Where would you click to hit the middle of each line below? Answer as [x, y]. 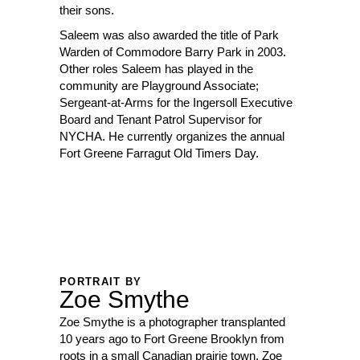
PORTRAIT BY [101, 282]
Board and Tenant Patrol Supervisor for [161, 119]
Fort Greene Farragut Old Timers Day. [159, 153]
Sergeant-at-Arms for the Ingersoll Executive [176, 102]
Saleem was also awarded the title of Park [169, 35]
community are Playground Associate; [159, 86]
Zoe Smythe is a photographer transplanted [172, 322]
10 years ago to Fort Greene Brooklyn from [172, 339]
